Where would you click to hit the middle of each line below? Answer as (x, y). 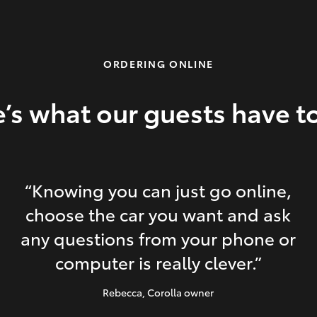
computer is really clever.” (158, 262)
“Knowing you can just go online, (158, 190)
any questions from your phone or (158, 238)
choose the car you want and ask (158, 214)
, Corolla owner (178, 293)
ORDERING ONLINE (158, 64)
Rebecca (123, 293)
